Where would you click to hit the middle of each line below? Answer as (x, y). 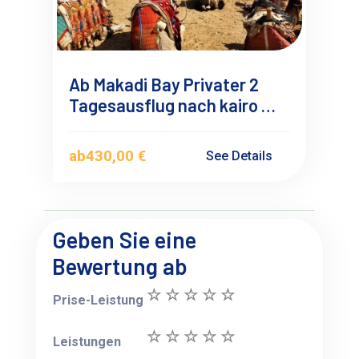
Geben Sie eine (125, 240)
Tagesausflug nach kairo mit (178, 105)
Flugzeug (105, 126)
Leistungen (87, 342)
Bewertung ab (120, 266)
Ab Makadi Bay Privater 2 (164, 85)
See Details (241, 156)
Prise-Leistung (99, 301)
